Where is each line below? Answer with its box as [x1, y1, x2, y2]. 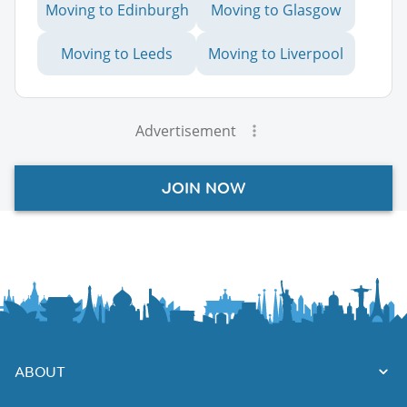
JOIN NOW [161, 177, 246, 198]
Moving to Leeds [61, 43, 173, 64]
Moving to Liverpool [208, 43, 343, 64]
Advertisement [134, 120, 236, 141]
